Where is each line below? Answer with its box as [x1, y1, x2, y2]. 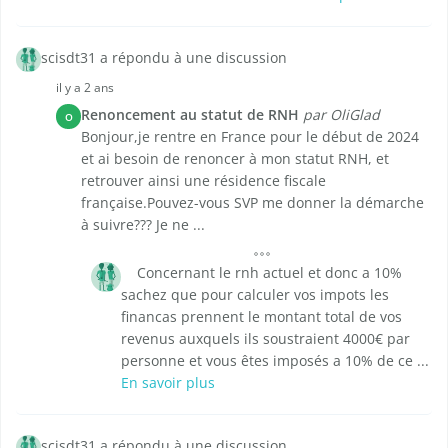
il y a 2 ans [56, 79, 114, 97]
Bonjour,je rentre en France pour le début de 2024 [81, 127, 419, 147]
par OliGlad [303, 105, 380, 125]
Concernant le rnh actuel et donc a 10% [121, 263, 402, 283]
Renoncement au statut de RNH [81, 105, 299, 125]
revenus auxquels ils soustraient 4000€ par [121, 329, 410, 349]
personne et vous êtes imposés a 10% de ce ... [121, 351, 429, 371]
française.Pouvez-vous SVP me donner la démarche [81, 193, 424, 213]
